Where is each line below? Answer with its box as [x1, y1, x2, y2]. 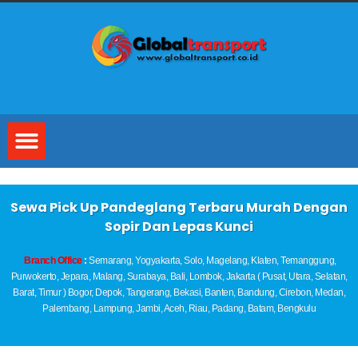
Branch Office [24, 254, 84, 266]
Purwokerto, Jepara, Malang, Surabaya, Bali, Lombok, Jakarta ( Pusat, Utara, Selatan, [10, 270, 348, 282]
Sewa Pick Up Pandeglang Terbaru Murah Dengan [10, 197, 348, 217]
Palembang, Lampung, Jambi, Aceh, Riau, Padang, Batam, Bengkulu [42, 302, 316, 314]
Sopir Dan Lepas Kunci [105, 217, 253, 236]
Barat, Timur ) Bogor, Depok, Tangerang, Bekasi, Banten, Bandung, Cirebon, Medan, [13, 286, 345, 298]
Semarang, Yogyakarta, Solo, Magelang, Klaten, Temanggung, [86, 254, 336, 266]
